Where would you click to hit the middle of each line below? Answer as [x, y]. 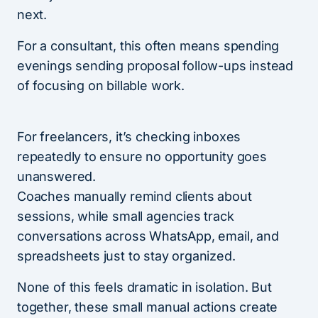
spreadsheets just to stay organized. [126, 256]
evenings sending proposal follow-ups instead [155, 66]
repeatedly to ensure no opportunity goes [142, 157]
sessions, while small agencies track [126, 216]
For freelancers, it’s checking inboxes [129, 137]
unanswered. [57, 177]
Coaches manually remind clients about [135, 197]
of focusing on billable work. [103, 86]
